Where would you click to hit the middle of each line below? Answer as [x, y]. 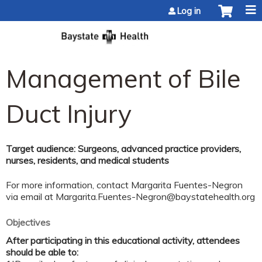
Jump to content [131, 7]
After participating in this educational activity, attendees [123, 240]
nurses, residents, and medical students [87, 160]
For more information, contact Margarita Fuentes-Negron [124, 185]
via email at [31, 197]
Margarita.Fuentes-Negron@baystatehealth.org [155, 197]
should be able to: [42, 252]
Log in [189, 11]
